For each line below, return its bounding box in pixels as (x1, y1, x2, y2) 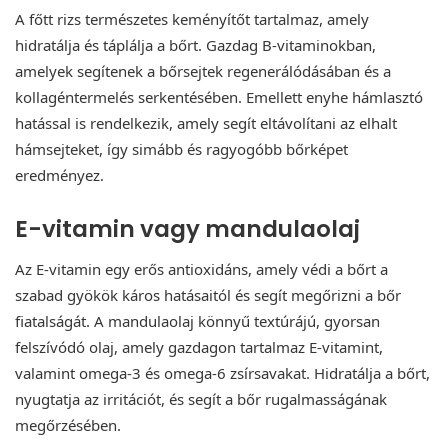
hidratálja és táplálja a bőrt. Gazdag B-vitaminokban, (15, 34, 376, 55)
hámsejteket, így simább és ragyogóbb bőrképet (15, 138, 348, 159)
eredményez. (15, 164, 104, 185)
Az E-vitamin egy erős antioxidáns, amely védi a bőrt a (15, 259, 388, 280)
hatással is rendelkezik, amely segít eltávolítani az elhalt (15, 112, 397, 133)
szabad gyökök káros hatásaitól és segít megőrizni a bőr (15, 285, 401, 306)
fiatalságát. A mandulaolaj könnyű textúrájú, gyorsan (15, 311, 380, 332)
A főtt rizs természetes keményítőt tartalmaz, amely (15, 8, 369, 29)
